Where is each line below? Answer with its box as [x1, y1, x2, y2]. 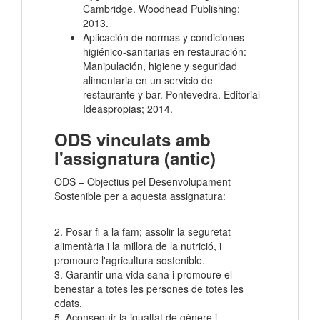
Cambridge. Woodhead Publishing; [83, 1, 240, 16]
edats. [54, 296, 82, 311]
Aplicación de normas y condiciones [83, 30, 244, 45]
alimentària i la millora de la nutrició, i [54, 239, 221, 254]
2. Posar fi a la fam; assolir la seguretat [54, 224, 231, 239]
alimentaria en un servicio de [83, 73, 213, 88]
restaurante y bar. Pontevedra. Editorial [83, 87, 260, 102]
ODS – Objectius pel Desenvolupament [54, 174, 231, 189]
